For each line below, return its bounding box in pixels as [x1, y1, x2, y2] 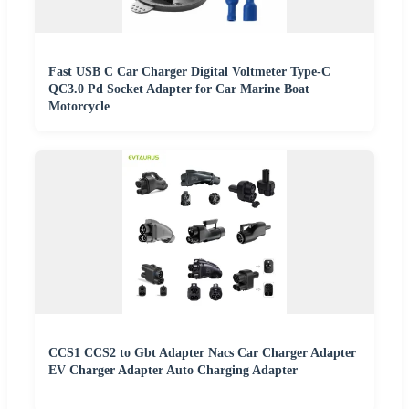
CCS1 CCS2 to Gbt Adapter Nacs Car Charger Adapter [48, 346, 356, 361]
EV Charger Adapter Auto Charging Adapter [48, 363, 298, 378]
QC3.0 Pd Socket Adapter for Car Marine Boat [48, 82, 309, 97]
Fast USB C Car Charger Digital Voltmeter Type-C [48, 65, 330, 79]
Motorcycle [48, 100, 110, 114]
